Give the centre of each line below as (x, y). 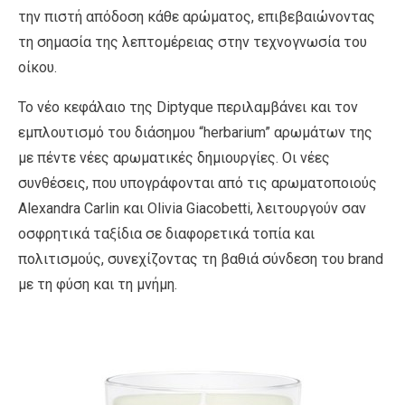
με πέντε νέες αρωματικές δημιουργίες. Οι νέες (174, 157)
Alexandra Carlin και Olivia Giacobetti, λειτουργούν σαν (192, 208)
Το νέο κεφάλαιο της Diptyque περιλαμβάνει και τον (188, 107)
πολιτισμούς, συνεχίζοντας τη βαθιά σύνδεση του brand (201, 259)
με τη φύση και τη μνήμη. (98, 284)
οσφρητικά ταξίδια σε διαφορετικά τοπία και (166, 233)
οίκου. (38, 67)
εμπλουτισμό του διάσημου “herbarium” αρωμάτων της (195, 132)
